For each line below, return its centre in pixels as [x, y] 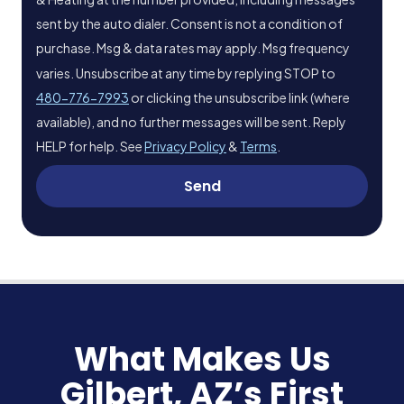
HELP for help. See [90, 147]
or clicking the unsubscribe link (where [239, 98]
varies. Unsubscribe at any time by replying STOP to [186, 73]
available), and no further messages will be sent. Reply [191, 122]
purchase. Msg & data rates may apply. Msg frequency [193, 48]
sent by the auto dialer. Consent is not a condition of [189, 24]
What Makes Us [202, 360]
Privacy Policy [185, 147]
